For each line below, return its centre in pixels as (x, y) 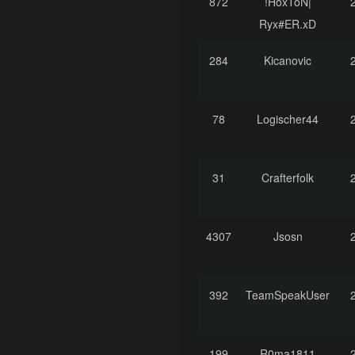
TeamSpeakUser (288, 295)
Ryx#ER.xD (288, 24)
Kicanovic (288, 61)
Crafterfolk (288, 178)
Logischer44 (288, 119)
